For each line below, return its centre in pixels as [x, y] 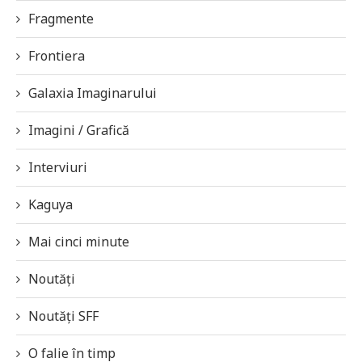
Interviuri [58, 168]
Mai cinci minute [79, 242]
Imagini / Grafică [79, 130]
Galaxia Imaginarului [93, 93]
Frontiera [57, 56]
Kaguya [51, 205]
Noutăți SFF [63, 316]
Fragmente [61, 19]
